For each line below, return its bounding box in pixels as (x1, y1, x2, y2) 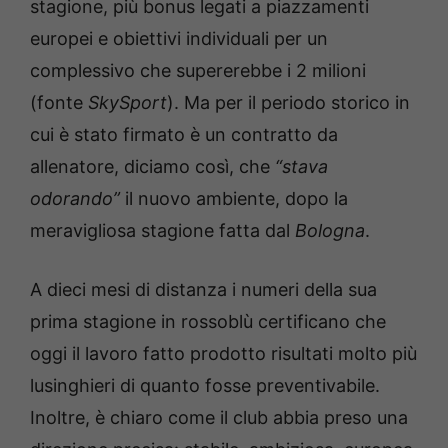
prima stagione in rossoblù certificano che (30, 311, 386, 332)
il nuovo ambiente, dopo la (120, 188, 348, 209)
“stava (270, 156, 328, 177)
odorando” (30, 188, 120, 209)
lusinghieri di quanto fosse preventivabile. (30, 375, 380, 396)
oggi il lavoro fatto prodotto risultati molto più (30, 343, 417, 364)
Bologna (295, 220, 365, 241)
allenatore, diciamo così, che (30, 156, 270, 177)
